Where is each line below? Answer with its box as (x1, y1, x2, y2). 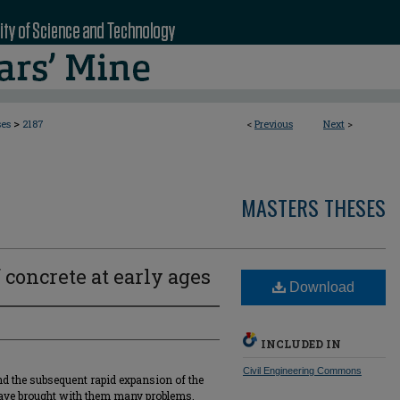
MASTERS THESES (241, 191, 386, 223)
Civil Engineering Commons (243, 365, 362, 376)
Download (286, 279, 354, 295)
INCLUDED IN (261, 337, 341, 351)
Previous (254, 117, 293, 130)
